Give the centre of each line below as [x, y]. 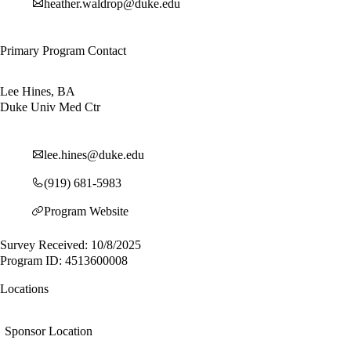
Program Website [86, 211]
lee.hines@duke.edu [94, 154]
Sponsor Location [49, 331]
